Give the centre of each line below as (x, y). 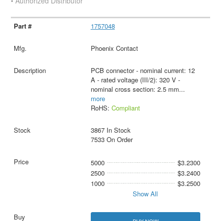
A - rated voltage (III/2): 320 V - (135, 79)
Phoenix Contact (114, 48)
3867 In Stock (110, 130)
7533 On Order (111, 139)
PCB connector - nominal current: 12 (143, 70)
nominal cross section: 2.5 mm (135, 89)
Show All (146, 193)
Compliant (126, 108)
